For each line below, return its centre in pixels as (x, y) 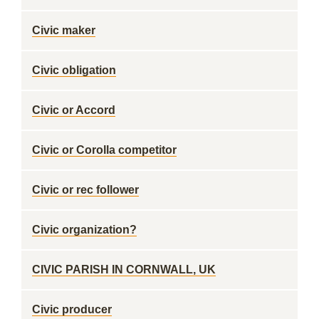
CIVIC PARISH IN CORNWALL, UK (124, 270)
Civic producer (72, 309)
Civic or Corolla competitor (104, 150)
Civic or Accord (74, 110)
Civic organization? (84, 230)
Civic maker (64, 30)
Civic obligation (74, 70)
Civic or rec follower (85, 190)
